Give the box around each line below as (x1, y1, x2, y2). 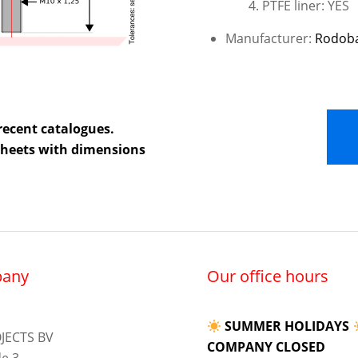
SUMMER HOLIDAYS (221, 317, 353, 336)
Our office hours (207, 265, 329, 288)
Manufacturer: (225, 30, 316, 48)
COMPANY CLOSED (207, 338, 326, 356)
